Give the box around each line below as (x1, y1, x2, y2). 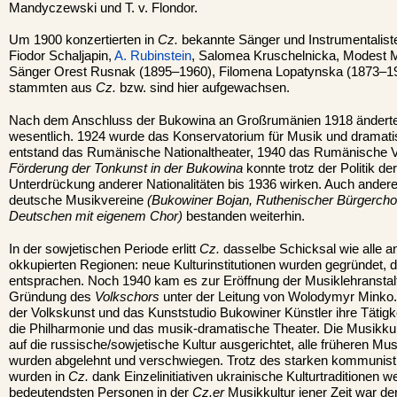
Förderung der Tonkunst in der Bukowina (9, 160, 243, 175)
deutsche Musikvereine (9, 192, 147, 207)
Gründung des (9, 289, 95, 304)
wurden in (9, 369, 68, 384)
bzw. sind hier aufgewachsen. (116, 81, 290, 96)
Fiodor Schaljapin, (9, 49, 114, 64)
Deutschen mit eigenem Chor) (9, 208, 183, 223)
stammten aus (9, 81, 96, 96)
